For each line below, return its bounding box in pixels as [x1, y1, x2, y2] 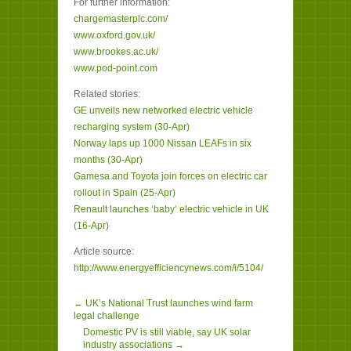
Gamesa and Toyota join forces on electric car [74, 171, 267, 182]
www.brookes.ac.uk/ [74, 46, 158, 57]
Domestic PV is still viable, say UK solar [83, 327, 251, 338]
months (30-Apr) [74, 154, 143, 165]
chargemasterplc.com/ [74, 13, 168, 24]
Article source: [74, 246, 134, 257]
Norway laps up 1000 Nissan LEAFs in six [74, 138, 251, 149]
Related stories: [74, 89, 140, 100]
